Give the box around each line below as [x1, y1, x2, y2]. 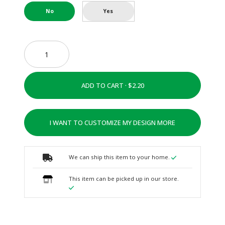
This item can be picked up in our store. [68, 175, 179, 182]
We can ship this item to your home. [68, 153, 171, 161]
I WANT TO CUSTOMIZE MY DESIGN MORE [50, 118, 175, 128]
